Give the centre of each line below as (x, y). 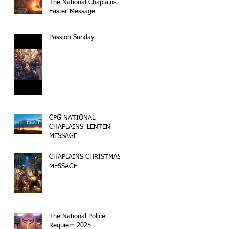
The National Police (77, 216)
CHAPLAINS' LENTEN (80, 127)
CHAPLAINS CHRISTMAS (85, 157)
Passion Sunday (72, 38)
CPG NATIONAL (72, 118)
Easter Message (72, 12)
